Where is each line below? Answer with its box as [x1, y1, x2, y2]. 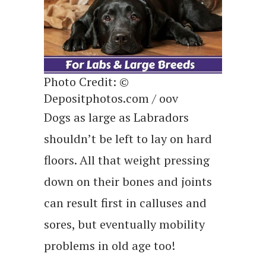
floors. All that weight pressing [44, 151, 210, 168]
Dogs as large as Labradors [44, 109, 189, 125]
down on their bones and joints [44, 173, 212, 189]
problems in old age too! [44, 237, 175, 254]
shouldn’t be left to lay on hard [44, 130, 212, 147]
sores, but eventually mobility [44, 216, 205, 232]
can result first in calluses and [44, 194, 207, 211]
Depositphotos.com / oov [44, 90, 178, 106]
